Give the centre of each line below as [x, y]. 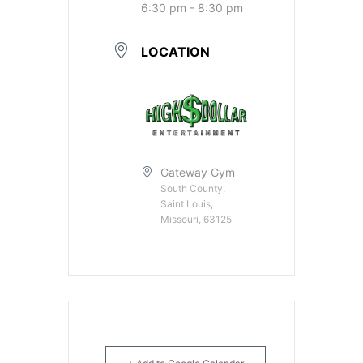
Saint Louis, [187, 204]
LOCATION [175, 52]
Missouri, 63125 [196, 220]
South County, [193, 189]
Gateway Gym [198, 173]
